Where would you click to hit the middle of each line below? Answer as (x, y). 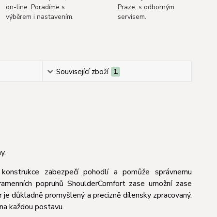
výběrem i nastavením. (40, 17)
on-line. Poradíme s (36, 7)
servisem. (132, 17)
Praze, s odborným (146, 7)
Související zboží (82, 72)
